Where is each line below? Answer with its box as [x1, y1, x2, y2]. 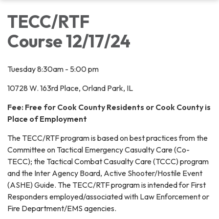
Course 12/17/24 [7, 30, 134, 52]
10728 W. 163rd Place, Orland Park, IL [7, 83, 133, 93]
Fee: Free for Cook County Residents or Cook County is [7, 102, 211, 112]
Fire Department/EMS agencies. [7, 203, 116, 214]
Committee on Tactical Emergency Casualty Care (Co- [7, 145, 190, 155]
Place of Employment [7, 114, 87, 124]
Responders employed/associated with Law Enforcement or [7, 192, 209, 202]
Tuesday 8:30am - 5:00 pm [7, 64, 99, 74]
